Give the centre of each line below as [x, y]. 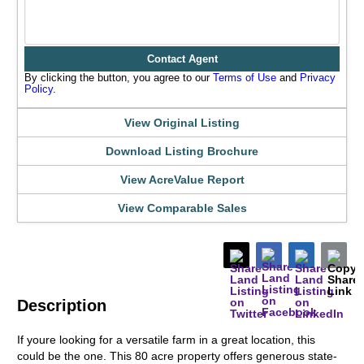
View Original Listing [182, 123]
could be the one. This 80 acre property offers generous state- [178, 356]
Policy [39, 89]
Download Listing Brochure [182, 151]
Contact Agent [182, 59]
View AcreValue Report [182, 180]
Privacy [318, 78]
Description [62, 305]
